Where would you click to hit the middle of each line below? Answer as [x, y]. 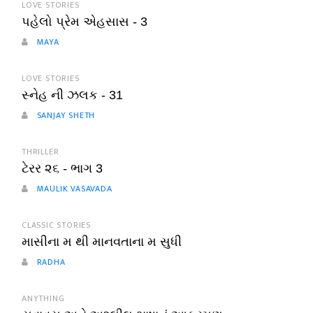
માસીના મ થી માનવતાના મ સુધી [102, 242]
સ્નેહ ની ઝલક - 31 [72, 95]
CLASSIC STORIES [56, 225]
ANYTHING [43, 299]
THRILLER [41, 152]
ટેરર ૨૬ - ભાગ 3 [62, 169]
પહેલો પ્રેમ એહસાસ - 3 [85, 22]
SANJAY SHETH [65, 116]
